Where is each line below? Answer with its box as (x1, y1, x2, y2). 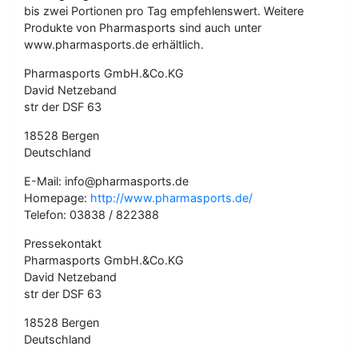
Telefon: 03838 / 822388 (24, 207, 159, 221)
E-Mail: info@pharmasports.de (24, 173, 189, 188)
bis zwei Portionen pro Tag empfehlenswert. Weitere (24, 3, 304, 18)
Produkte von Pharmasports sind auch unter (24, 20, 261, 34)
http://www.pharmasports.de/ (90, 190, 253, 205)
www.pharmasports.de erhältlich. (24, 37, 204, 51)
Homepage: (24, 190, 90, 205)
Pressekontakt (24, 236, 101, 250)
